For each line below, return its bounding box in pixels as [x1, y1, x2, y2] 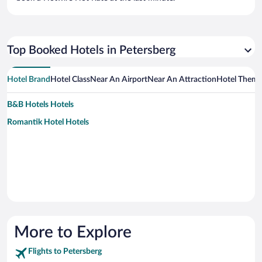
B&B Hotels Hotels [7, 101, 74, 109]
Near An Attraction [147, 75, 216, 84]
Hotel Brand [7, 75, 50, 84]
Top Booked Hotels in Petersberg [7, 44, 175, 57]
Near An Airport [90, 75, 147, 84]
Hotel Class [50, 75, 90, 84]
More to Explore [14, 224, 132, 241]
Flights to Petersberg [28, 247, 102, 256]
